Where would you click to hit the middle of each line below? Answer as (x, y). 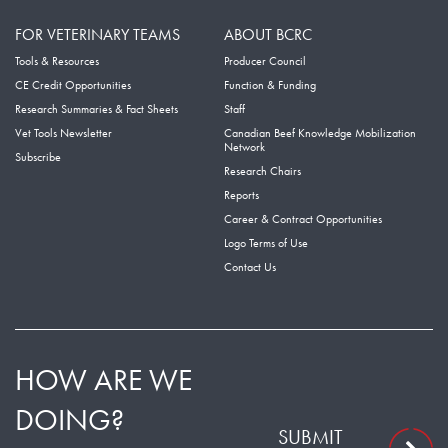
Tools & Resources (57, 61)
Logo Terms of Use (266, 243)
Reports (241, 195)
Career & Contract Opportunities (303, 219)
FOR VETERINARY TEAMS (97, 35)
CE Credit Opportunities (73, 85)
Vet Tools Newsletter (63, 133)
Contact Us (250, 267)
